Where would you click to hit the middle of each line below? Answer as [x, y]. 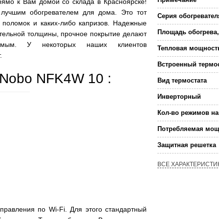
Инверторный [179, 97]
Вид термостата [182, 81]
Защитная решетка [187, 145]
